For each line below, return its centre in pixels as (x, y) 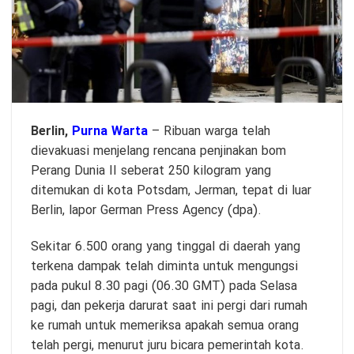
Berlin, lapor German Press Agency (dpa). (146, 210)
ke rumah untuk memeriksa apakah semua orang (165, 326)
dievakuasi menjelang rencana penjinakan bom (158, 151)
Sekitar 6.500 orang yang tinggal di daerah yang (166, 247)
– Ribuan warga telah (209, 131)
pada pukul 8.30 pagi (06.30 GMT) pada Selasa (164, 286)
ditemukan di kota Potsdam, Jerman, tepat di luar (171, 190)
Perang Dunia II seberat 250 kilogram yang (151, 171)
